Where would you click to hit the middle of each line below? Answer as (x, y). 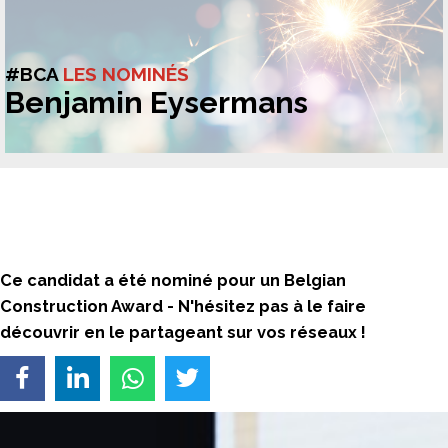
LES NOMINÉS (126, 74)
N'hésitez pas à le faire (272, 307)
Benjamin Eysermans (156, 103)
